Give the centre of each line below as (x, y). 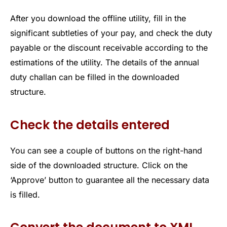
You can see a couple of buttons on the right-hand (106, 150)
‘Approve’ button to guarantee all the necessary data (110, 180)
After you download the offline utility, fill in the (98, 18)
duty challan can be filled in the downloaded (95, 77)
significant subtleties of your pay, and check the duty (111, 33)
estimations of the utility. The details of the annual (105, 63)
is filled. (25, 194)
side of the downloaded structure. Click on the (99, 165)
